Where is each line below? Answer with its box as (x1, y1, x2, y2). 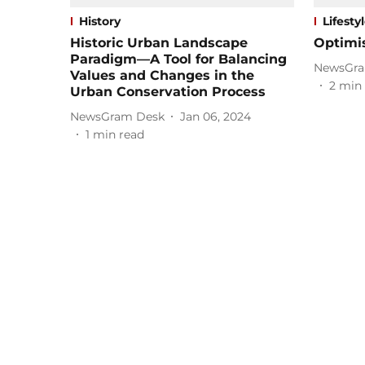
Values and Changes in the (70, 68, 254, 84)
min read (93, 127, 144, 143)
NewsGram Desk (70, 108, 165, 124)
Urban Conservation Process (70, 84, 266, 100)
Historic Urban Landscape (70, 35, 248, 51)
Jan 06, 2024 (180, 108, 251, 124)
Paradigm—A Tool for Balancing (70, 51, 287, 68)
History (79, 14, 121, 29)
